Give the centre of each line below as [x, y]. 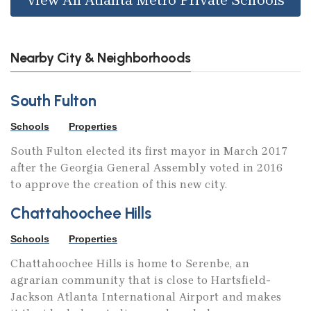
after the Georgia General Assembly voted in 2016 [146, 168]
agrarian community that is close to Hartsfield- [141, 280]
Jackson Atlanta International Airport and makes [146, 297]
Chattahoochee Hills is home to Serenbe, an [130, 264]
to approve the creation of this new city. [119, 185]
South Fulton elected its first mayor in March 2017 [149, 151]
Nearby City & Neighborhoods [101, 57]
